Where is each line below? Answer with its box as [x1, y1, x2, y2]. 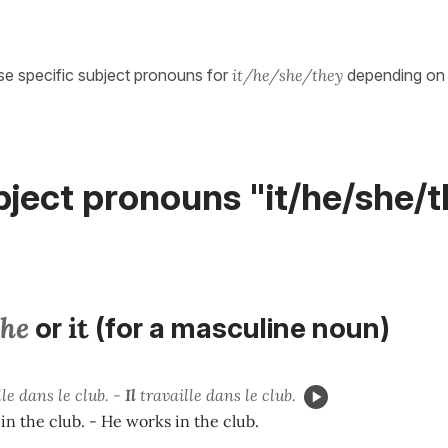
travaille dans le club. [136, 385, 296, 406]
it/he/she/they [232, 65, 343, 85]
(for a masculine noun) [89, 311, 390, 346]
